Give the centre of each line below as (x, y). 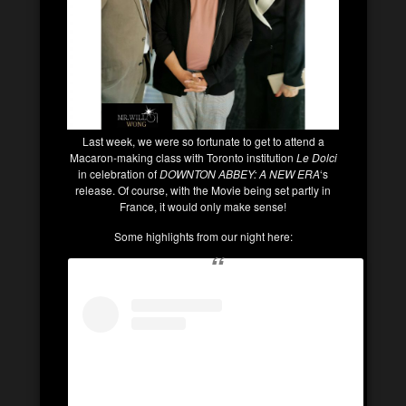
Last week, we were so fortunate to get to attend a (203, 140)
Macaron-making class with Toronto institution (183, 157)
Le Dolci (316, 157)
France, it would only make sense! (203, 206)
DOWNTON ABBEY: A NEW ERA (238, 173)
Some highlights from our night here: (203, 236)
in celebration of (117, 173)
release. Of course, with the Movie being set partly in (203, 189)
